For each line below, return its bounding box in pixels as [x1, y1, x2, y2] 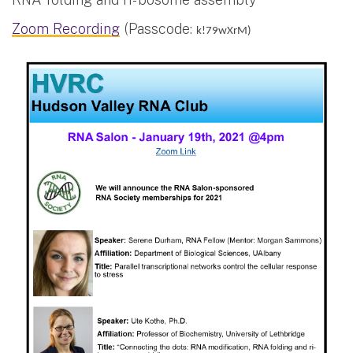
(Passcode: [120, 20, 196, 37]
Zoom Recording [12, 20, 120, 37]
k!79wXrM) [196, 24, 251, 37]
